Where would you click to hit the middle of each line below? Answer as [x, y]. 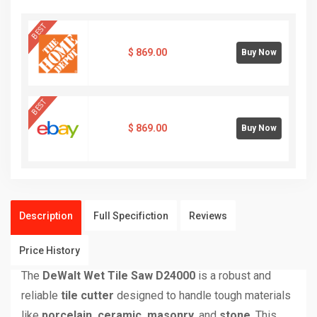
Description [46, 215]
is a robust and [233, 275]
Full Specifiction [131, 215]
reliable [41, 295]
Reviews [208, 215]
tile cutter [87, 295]
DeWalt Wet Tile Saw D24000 [119, 275]
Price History [50, 250]
